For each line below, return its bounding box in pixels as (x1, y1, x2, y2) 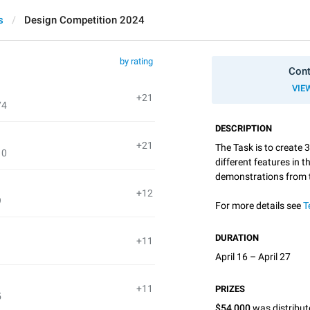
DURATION (215, 232, 259, 243)
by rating (120, 56, 153, 66)
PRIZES (215, 284, 245, 294)
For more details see (215, 200, 303, 211)
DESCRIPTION (215, 123, 272, 134)
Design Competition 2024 (24, 14, 145, 26)
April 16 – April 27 (215, 251, 291, 262)
